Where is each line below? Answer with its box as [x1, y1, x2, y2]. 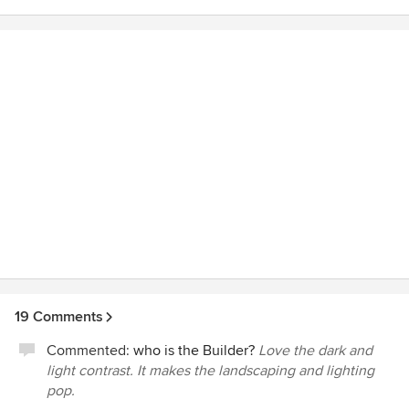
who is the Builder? [133, 341, 255, 360]
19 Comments [15, 308, 103, 326]
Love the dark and [258, 341, 372, 360]
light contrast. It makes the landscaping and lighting [47, 362, 374, 380]
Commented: [47, 341, 133, 360]
